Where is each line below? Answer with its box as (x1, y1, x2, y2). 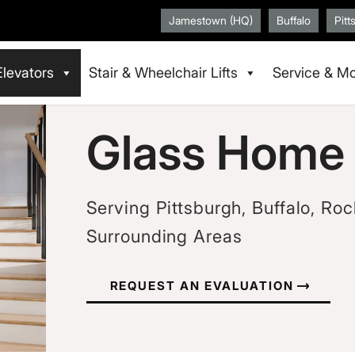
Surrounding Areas (86, 225, 242, 246)
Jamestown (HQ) (169, 13, 254, 27)
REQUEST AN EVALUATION (109, 278, 294, 294)
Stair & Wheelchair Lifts (89, 64, 239, 81)
